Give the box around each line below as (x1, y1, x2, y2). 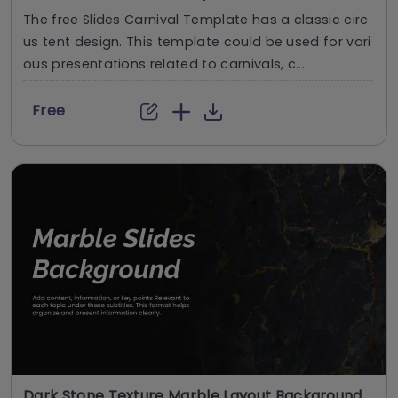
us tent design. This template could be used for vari (23, 32, 371, 51)
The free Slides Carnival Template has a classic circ (23, 10, 369, 28)
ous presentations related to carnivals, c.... (23, 54, 308, 73)
